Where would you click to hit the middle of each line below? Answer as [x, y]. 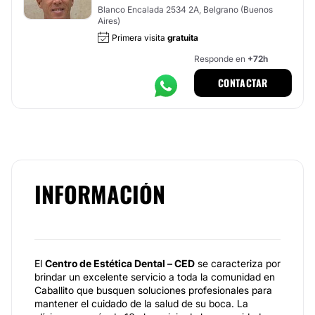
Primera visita [140, 38]
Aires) [109, 21]
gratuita [183, 38]
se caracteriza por [238, 263]
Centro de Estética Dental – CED [120, 263]
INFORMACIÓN [100, 194]
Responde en [220, 59]
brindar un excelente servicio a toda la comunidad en [155, 277]
